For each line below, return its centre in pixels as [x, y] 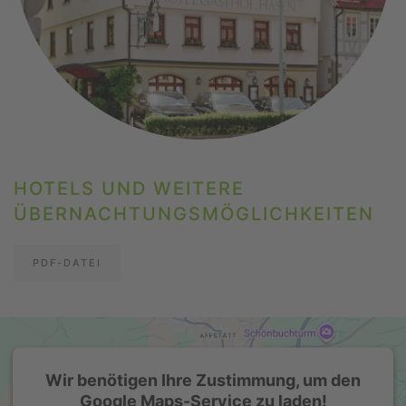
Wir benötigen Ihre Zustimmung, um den [203, 380]
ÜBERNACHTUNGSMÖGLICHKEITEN [194, 214]
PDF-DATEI [67, 263]
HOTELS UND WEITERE [129, 189]
